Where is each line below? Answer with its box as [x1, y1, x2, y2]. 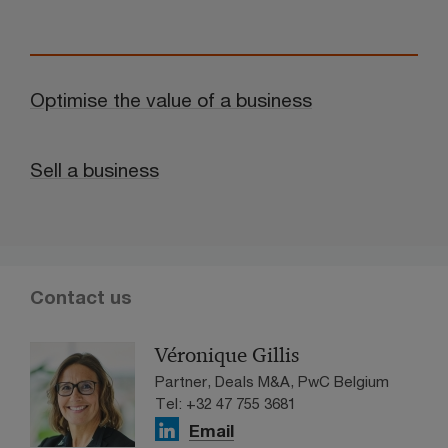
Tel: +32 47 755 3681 [155, 394, 296, 413]
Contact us [30, 286, 132, 309]
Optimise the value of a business [30, 88, 312, 112]
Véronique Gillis [155, 342, 299, 369]
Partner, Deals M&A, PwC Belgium [155, 372, 389, 391]
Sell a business [30, 158, 159, 182]
